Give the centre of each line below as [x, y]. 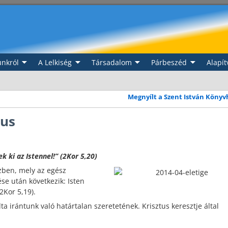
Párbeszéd [169, 63]
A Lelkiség [55, 63]
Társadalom [111, 63]
